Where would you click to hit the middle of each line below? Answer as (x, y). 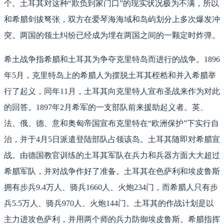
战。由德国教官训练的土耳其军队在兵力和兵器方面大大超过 (112, 155)
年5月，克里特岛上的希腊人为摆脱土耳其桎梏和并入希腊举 (110, 75)
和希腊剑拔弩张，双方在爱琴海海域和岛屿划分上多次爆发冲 (112, 19)
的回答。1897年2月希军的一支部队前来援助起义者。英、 (106, 107)
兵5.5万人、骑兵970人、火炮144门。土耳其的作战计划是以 (109, 203)
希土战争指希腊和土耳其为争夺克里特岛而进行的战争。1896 (112, 59)
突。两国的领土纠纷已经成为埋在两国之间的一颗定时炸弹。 (112, 35)
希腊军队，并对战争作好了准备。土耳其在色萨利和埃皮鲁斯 (112, 171)
